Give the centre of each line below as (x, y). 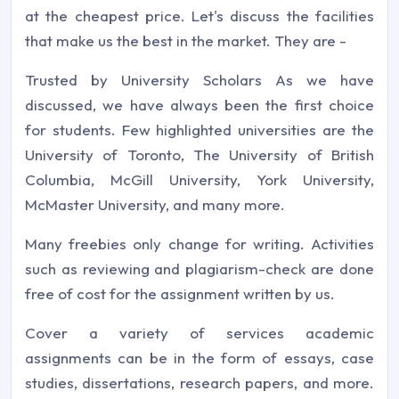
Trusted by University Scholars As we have (199, 80)
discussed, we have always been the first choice (199, 105)
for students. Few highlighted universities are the (199, 130)
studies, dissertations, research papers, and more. (199, 383)
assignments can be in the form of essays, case (199, 358)
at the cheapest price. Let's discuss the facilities (199, 16)
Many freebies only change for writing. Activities (199, 244)
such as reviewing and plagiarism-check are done (199, 269)
